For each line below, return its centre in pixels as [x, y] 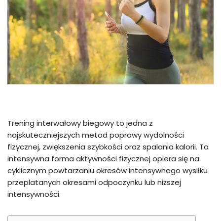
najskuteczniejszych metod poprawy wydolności [96, 135]
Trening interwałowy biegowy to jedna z [80, 123]
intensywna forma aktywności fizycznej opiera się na [103, 159]
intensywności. [34, 194]
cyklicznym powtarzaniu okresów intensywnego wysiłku [108, 171]
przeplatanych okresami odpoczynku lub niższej [94, 183]
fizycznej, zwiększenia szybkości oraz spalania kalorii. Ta [108, 147]
